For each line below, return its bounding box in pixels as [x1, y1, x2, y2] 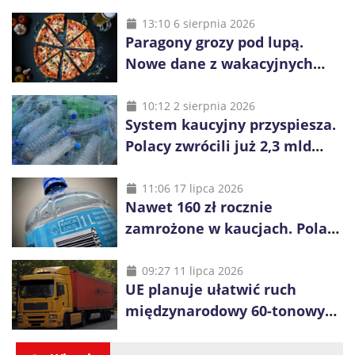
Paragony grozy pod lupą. [124, 32, 303, 52]
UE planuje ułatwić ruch [124, 280, 296, 299]
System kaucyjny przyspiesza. [124, 115, 336, 134]
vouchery [124, 261, 191, 281]
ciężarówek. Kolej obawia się [124, 323, 330, 342]
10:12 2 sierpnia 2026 [141, 98, 255, 113]
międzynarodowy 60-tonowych [124, 301, 342, 320]
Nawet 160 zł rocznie [124, 197, 273, 216]
